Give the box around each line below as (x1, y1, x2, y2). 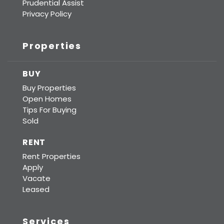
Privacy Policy (22, 8, 71, 19)
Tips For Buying (22, 104, 76, 115)
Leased (22, 183, 49, 194)
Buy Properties (22, 82, 76, 93)
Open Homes (22, 93, 71, 104)
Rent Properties (22, 150, 80, 161)
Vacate (22, 172, 50, 183)
